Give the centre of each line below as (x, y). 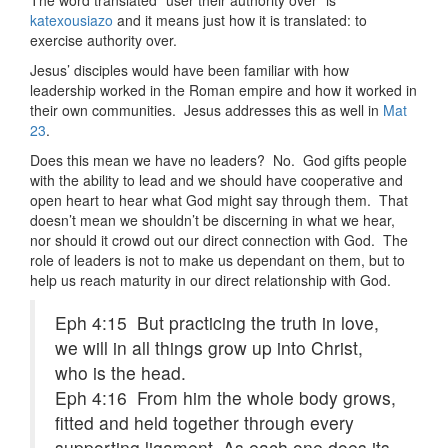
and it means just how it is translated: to (240, 20)
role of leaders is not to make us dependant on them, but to (217, 260)
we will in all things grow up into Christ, (209, 348)
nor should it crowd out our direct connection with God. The (219, 240)
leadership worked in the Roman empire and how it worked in (223, 90)
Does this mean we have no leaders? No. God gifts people (218, 160)
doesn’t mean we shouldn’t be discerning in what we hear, (212, 220)
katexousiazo (71, 20)
